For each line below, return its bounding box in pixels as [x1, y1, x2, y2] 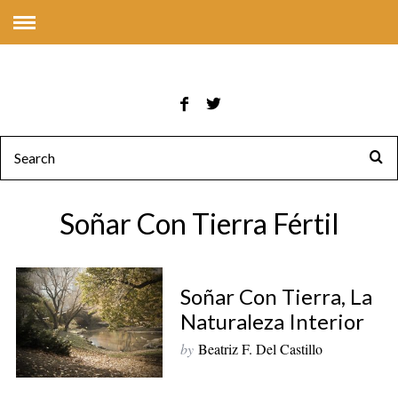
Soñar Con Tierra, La [179, 283, 372, 310]
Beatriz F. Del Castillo [197, 339, 322, 359]
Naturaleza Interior [179, 308, 364, 335]
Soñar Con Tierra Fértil [59, 206, 339, 241]
